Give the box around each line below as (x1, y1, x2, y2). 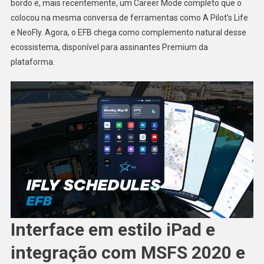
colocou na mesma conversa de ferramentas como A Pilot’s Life (10, 12, 248, 22)
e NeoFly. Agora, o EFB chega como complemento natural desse (10, 27, 246, 37)
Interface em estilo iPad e (10, 219, 215, 240)
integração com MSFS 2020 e (10, 242, 245, 263)
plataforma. (10, 57, 55, 67)
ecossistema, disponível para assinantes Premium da (10, 42, 208, 52)
